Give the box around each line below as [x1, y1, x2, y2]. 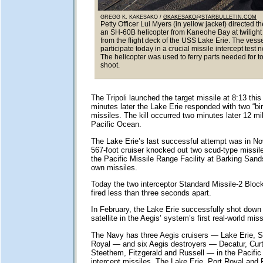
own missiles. [90, 163, 137, 172]
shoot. [100, 61, 120, 70]
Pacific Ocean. [90, 120, 141, 129]
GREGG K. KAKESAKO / [100, 14, 163, 21]
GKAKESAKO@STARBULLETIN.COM [163, 14, 257, 21]
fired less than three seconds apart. [90, 188, 211, 197]
